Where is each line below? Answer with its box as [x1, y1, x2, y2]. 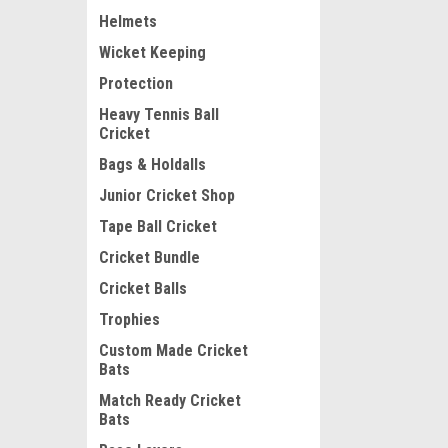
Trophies [99, 310, 160, 329]
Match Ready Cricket [99, 391, 241, 410]
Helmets [99, 12, 157, 31]
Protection [99, 74, 173, 93]
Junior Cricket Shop [99, 186, 235, 205]
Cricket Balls [99, 279, 187, 298]
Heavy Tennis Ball [99, 105, 219, 124]
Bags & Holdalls [99, 155, 206, 174]
